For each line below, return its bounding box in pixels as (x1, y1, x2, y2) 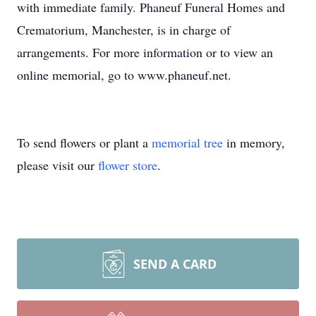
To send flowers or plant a (17, 134, 152, 151)
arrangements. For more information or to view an (17, 44, 273, 61)
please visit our (17, 157, 98, 174)
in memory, (223, 134, 285, 151)
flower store (98, 157, 157, 174)
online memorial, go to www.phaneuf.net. (17, 66, 231, 83)
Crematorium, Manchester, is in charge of (17, 21, 231, 38)
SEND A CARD (133, 255, 217, 272)
